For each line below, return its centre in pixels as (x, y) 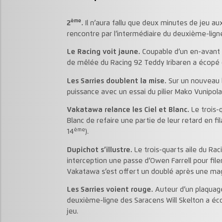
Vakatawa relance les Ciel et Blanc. (128, 110)
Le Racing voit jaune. (103, 52)
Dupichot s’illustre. (99, 150)
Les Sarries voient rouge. (110, 190)
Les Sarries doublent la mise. (116, 81)
